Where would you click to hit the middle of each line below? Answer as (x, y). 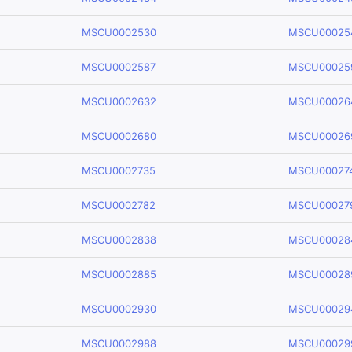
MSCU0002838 (119, 240)
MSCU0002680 (119, 136)
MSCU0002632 (119, 101)
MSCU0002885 (119, 274)
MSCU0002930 (119, 309)
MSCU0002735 (119, 170)
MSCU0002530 (119, 32)
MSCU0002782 (119, 205)
